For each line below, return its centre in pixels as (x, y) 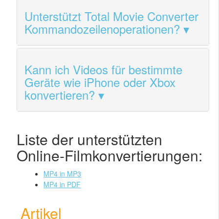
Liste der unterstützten (90, 139)
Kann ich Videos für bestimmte (104, 69)
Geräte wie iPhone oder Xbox (100, 82)
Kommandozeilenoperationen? (102, 29)
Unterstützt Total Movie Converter (112, 16)
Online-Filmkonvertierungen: (110, 155)
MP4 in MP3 (63, 174)
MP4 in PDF (62, 185)
